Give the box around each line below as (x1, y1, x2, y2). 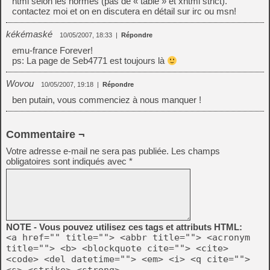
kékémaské (6, 29, 52, 39)
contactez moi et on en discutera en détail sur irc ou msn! (12, 6, 236, 16)
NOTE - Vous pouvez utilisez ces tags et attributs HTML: (6, 222, 242, 232)
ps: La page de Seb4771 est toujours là (12, 55, 167, 66)
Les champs (171, 146, 220, 156)
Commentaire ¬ (6, 128, 85, 140)
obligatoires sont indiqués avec (6, 156, 129, 166)
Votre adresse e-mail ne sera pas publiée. (6, 146, 169, 156)
